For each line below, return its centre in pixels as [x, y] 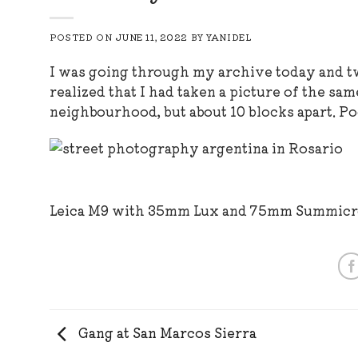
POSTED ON [82, 36]
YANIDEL [229, 36]
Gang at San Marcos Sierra [166, 332]
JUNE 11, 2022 [151, 36]
